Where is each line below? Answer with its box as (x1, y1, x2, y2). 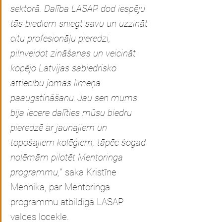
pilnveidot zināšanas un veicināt (10, 48, 138, 59)
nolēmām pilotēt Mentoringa (10, 152, 125, 163)
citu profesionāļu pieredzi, (10, 33, 113, 44)
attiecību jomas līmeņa (10, 77, 103, 89)
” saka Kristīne (60, 166, 119, 178)
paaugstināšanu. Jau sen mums (10, 92, 140, 104)
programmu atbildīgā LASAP (10, 196, 126, 208)
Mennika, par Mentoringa (10, 181, 112, 193)
